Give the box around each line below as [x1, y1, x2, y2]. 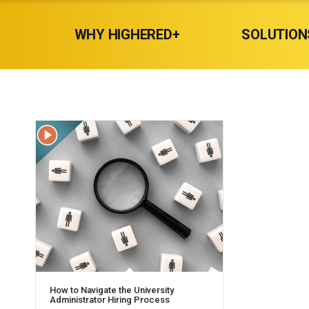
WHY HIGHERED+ [74, 26, 180, 43]
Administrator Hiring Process [50, 295, 170, 306]
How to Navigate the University [50, 285, 174, 296]
